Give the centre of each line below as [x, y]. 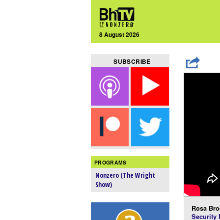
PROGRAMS [110, 162]
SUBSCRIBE [132, 62]
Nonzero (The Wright [125, 175]
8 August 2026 [120, 34]
